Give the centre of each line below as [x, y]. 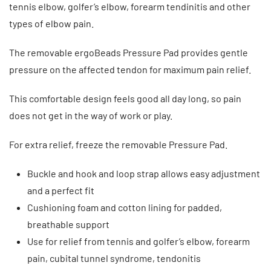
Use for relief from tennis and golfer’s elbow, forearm [139, 241]
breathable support [68, 224]
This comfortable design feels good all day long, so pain [125, 98]
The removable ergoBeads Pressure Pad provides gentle [129, 52]
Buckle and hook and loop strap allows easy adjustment [144, 173]
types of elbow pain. [51, 23]
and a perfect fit [61, 190]
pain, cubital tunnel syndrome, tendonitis [114, 258]
